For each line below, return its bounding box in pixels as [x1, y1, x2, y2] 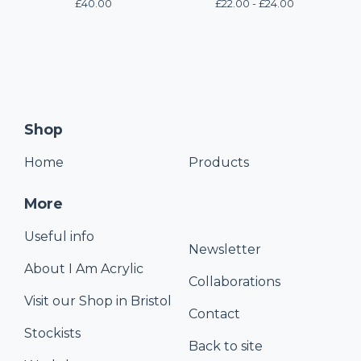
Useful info [24, 229, 94, 244]
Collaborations [189, 274, 280, 289]
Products [189, 155, 249, 170]
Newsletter [189, 242, 261, 257]
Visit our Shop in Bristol [24, 293, 172, 309]
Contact [189, 306, 240, 322]
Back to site [189, 338, 263, 354]
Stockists [24, 326, 81, 341]
